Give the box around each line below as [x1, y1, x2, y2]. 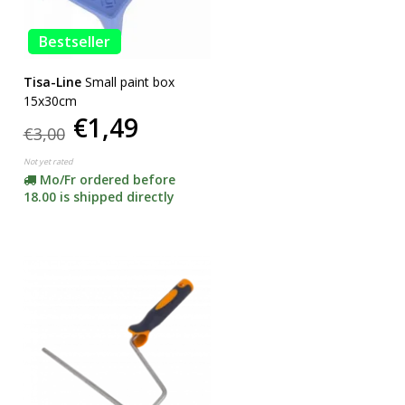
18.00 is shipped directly [23, 187, 174, 205]
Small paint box [84, 72, 174, 90]
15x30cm [23, 91, 77, 109]
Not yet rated [23, 155, 73, 167]
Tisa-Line [23, 72, 81, 90]
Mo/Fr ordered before [39, 170, 175, 188]
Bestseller [38, 31, 110, 52]
